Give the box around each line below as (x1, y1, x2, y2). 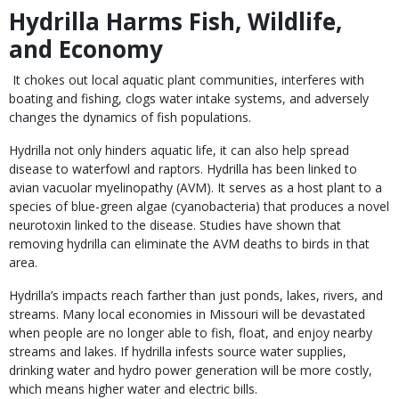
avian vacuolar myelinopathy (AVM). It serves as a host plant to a (9, 179, 382, 196)
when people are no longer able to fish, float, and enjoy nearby (9, 324, 372, 341)
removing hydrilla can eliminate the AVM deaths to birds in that (9, 235, 370, 252)
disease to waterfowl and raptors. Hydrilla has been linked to (9, 160, 357, 177)
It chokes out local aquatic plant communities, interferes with (9, 71, 364, 88)
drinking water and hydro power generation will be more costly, (9, 362, 372, 379)
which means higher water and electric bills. (9, 380, 257, 397)
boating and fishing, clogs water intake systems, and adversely (9, 90, 369, 107)
